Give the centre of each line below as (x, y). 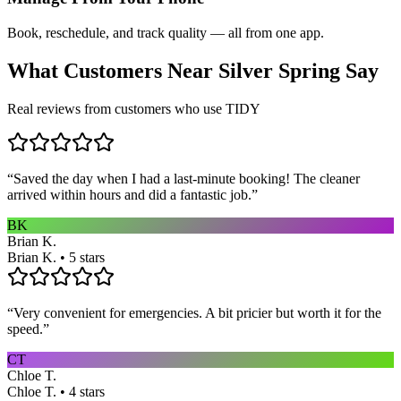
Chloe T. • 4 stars (56, 391)
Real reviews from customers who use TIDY (134, 108)
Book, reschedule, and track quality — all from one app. (166, 33)
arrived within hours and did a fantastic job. (129, 194)
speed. (25, 328)
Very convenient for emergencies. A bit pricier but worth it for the (197, 312)
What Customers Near (113, 71)
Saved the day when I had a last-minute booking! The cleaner (187, 178)
